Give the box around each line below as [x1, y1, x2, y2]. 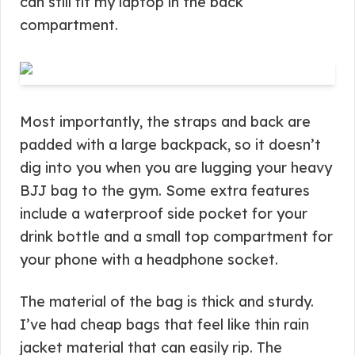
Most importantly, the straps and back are [20, 113, 311, 131]
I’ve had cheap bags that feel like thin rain [20, 315, 309, 334]
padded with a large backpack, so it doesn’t [20, 136, 321, 154]
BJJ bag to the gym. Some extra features [20, 181, 310, 200]
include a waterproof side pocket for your [20, 204, 307, 223]
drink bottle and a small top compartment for [20, 227, 333, 246]
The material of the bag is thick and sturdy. [20, 292, 314, 311]
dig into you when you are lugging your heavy [20, 158, 332, 177]
